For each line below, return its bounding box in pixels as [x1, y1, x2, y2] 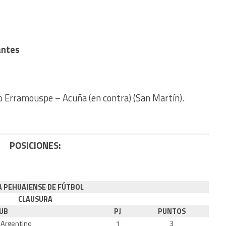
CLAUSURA [18, 193, 52, 205]
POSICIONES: [10, 138, 61, 152]
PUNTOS [157, 205, 186, 217]
